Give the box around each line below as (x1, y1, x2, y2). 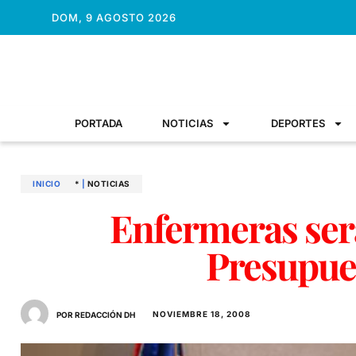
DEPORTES (271, 117, 325, 130)
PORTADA (75, 117, 122, 130)
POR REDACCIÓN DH (56, 310, 135, 319)
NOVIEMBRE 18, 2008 (153, 308, 251, 319)
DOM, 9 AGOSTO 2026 (51, 10, 176, 24)
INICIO (33, 179, 60, 188)
